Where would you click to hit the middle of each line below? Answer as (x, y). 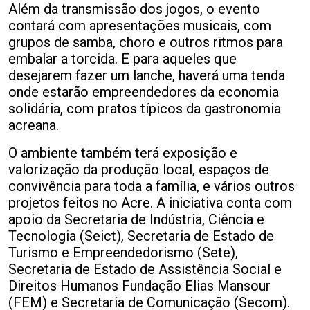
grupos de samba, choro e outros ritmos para (146, 43)
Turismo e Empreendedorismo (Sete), (123, 253)
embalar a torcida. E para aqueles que (122, 59)
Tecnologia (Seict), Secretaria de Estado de (141, 236)
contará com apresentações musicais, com (140, 26)
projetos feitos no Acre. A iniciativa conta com (150, 203)
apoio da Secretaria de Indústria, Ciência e (136, 220)
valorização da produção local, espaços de (139, 170)
